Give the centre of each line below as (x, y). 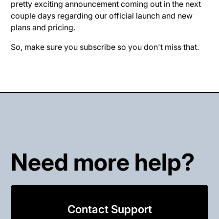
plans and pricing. (43, 27)
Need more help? (103, 162)
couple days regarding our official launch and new (102, 15)
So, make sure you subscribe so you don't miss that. (105, 47)
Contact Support (109, 209)
